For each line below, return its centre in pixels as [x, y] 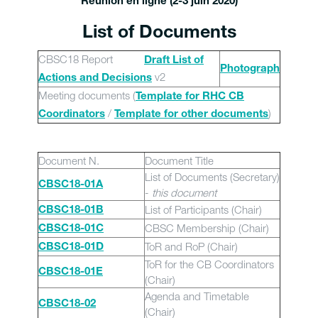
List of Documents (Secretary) [212, 177]
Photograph [250, 69]
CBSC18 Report [91, 59]
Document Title [179, 160]
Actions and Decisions [95, 78]
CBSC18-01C [71, 229]
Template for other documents [191, 115]
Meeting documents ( [87, 95]
